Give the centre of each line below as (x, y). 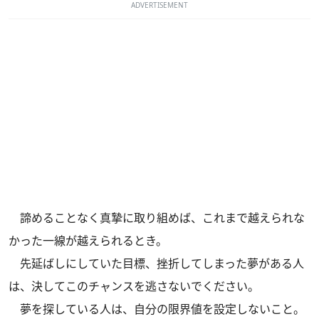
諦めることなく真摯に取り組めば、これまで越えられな (157, 218)
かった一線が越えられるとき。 (88, 241)
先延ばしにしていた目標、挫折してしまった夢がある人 (156, 264)
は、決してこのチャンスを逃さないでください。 (134, 287)
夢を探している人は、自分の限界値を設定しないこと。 (157, 309)
